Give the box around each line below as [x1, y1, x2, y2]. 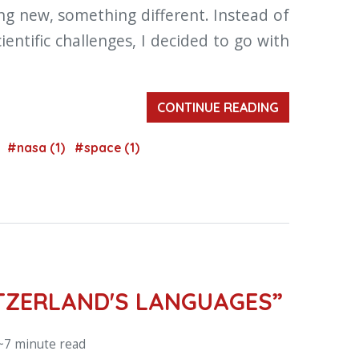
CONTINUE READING [157, 99, 279, 115]
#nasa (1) [6, 139, 68, 155]
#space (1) [74, 139, 139, 155]
